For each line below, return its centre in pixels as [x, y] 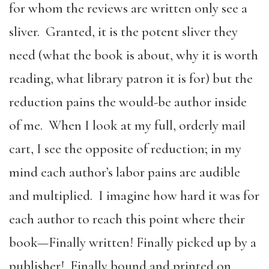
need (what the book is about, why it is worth [134, 55]
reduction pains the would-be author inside [128, 102]
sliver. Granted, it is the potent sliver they [123, 32]
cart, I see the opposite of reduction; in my [125, 149]
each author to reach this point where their [127, 219]
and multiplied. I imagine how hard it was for [134, 195]
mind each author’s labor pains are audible [125, 172]
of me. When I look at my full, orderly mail [127, 125]
